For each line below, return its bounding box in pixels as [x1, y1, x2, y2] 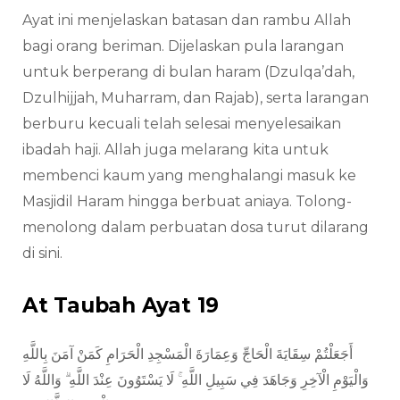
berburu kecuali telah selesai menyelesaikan [22, 114, 341, 132]
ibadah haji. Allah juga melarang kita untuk [22, 140, 329, 158]
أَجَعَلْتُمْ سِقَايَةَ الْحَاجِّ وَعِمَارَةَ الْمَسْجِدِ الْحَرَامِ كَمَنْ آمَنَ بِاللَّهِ [22, 346, 353, 363]
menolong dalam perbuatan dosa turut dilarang [22, 218, 369, 236]
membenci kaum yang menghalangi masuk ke [22, 166, 356, 184]
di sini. [22, 244, 62, 262]
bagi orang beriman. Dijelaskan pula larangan [22, 37, 344, 54]
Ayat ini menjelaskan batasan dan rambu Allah [22, 11, 351, 29]
